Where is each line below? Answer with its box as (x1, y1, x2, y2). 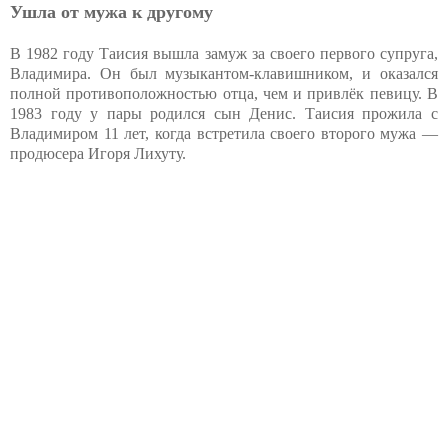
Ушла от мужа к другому (10, 2, 213, 23)
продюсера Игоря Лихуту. (10, 145, 186, 163)
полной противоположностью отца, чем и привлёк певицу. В (10, 85, 438, 103)
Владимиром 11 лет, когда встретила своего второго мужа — (10, 125, 438, 143)
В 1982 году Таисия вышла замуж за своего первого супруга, (10, 45, 438, 63)
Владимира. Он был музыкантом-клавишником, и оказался (10, 65, 438, 83)
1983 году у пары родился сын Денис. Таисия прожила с (10, 105, 438, 123)
